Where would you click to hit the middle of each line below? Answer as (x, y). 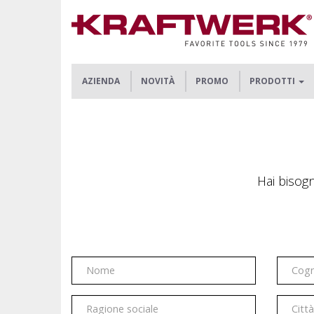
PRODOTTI (273, 81)
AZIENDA (101, 81)
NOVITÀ (158, 81)
